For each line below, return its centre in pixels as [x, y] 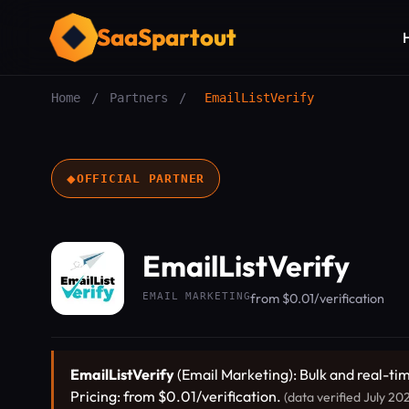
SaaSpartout [167, 37]
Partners [139, 98]
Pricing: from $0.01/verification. [177, 396]
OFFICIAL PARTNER [141, 178]
